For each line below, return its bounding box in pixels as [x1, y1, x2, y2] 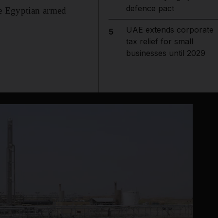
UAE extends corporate [126, 25, 214, 35]
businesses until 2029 [126, 48, 205, 58]
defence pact [126, 3, 174, 13]
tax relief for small [126, 36, 193, 46]
